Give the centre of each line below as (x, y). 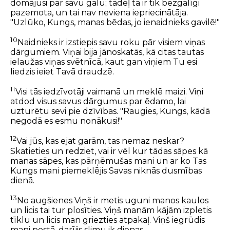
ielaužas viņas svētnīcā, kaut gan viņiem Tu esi (104, 62)
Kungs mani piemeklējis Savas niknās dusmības (106, 170)
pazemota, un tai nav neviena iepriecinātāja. (99, 12)
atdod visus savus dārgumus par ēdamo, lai (98, 102)
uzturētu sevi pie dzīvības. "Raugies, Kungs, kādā (110, 111)
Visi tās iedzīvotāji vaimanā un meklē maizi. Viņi (109, 92)
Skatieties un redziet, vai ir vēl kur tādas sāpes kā (109, 151)
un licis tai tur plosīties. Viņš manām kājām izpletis (111, 210)
